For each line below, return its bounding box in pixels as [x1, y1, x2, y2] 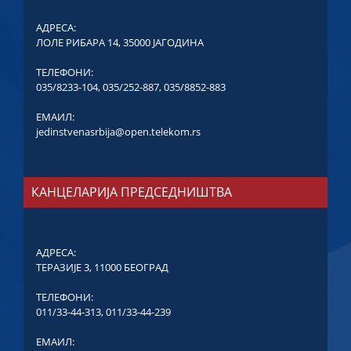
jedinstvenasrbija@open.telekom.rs [36, 124, 201, 139]
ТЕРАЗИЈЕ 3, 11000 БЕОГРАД [36, 259, 168, 274]
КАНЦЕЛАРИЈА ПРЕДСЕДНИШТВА [31, 183, 232, 201]
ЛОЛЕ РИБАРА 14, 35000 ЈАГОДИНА [36, 34, 204, 49]
